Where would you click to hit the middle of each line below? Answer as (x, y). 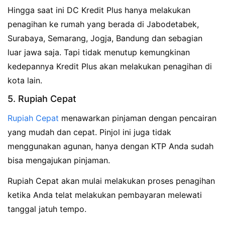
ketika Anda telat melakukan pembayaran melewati (105, 195)
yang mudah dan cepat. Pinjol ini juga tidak (89, 132)
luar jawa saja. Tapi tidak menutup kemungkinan (99, 52)
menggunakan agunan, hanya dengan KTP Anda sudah (110, 146)
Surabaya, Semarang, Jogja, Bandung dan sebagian (105, 38)
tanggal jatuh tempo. (47, 209)
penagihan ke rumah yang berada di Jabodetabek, (103, 24)
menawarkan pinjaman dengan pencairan (138, 118)
